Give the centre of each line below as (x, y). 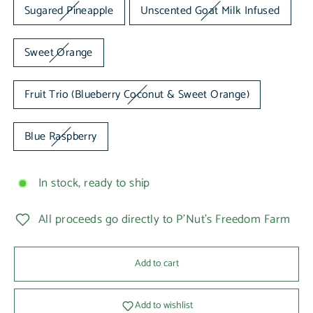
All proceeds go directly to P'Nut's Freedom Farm (165, 220)
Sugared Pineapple (69, 11)
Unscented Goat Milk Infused (210, 11)
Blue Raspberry (61, 137)
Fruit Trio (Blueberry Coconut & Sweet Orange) (137, 95)
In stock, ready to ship (94, 183)
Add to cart (156, 264)
